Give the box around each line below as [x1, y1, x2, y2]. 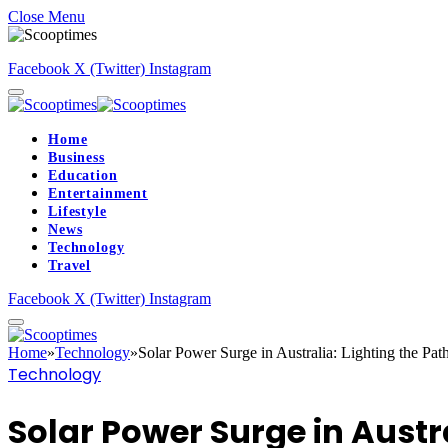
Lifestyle [48, 204, 107, 219]
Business [48, 150, 105, 165]
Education [48, 168, 118, 183]
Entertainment [48, 186, 148, 201]
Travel [48, 258, 92, 273]
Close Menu [8, 8, 85, 25]
